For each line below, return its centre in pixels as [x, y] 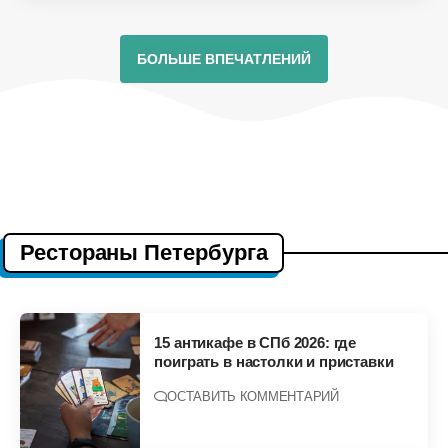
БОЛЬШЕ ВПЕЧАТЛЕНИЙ [224, 59]
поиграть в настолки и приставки [274, 362]
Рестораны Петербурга [144, 253]
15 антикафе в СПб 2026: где [255, 343]
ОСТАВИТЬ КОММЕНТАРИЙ [253, 397]
